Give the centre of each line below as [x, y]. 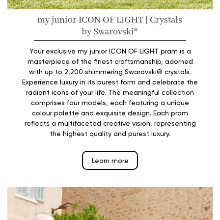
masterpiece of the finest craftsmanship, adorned [110, 61]
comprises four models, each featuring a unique [110, 102]
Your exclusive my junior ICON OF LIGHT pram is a [110, 51]
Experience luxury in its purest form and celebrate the [110, 82]
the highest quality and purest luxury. [110, 133]
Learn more [110, 161]
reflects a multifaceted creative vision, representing [110, 123]
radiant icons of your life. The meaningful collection [110, 92]
